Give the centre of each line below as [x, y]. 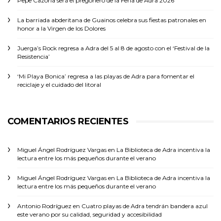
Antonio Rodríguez [44, 206]
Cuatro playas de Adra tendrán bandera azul [145, 206]
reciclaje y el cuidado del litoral [59, 85]
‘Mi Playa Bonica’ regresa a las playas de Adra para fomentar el [106, 76]
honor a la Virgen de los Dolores [61, 28]
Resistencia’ [34, 56]
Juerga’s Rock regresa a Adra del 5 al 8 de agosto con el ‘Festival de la [113, 48]
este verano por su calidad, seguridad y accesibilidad [90, 214]
